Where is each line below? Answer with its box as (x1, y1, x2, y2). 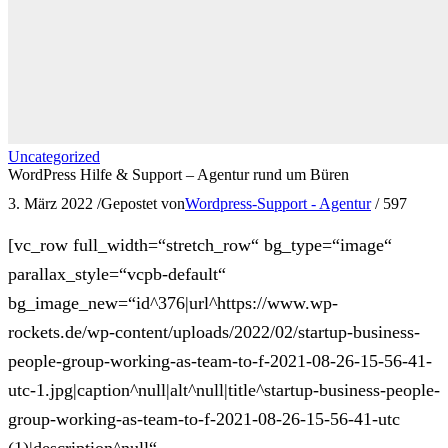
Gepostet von (101, 195, 185, 212)
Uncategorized (8, 147, 100, 165)
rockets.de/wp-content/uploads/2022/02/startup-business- (8, 322, 420, 343)
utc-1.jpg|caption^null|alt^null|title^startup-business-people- (8, 380, 440, 401)
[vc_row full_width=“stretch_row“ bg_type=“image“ (8, 235, 392, 256)
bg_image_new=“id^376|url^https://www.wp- (8, 293, 338, 314)
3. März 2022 (8, 195, 93, 212)
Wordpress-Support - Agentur (185, 195, 371, 212)
